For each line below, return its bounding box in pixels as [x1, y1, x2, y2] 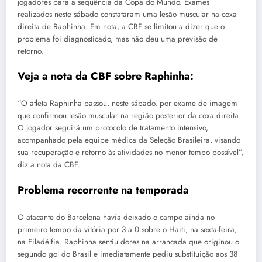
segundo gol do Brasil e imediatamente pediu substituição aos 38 [18, 249, 237, 260]
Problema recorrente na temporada [18, 182, 189, 198]
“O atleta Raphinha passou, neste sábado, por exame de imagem [18, 98, 237, 109]
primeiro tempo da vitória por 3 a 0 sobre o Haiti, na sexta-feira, [18, 224, 237, 236]
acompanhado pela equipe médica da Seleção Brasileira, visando [18, 135, 240, 146]
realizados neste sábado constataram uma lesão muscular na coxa [18, 8, 237, 20]
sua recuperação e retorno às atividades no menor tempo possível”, [18, 147, 243, 158]
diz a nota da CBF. [18, 159, 80, 171]
